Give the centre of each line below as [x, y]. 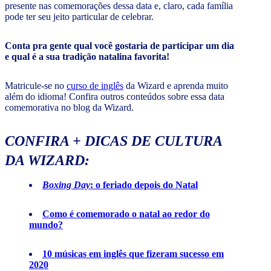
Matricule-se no [36, 86]
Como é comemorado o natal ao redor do [126, 214]
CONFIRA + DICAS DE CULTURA [113, 141]
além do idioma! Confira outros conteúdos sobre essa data [115, 97]
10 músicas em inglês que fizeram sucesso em [133, 254]
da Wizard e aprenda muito [176, 86]
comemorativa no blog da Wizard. [69, 108]
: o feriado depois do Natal [144, 185]
